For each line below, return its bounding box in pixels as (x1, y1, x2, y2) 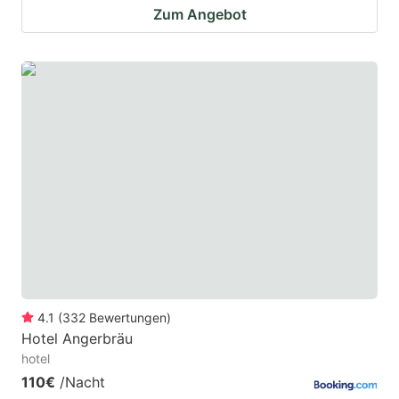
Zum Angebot (152, 5, 247, 24)
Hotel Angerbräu (21, 329, 133, 347)
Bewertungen (89, 309, 167, 325)
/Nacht (60, 372, 105, 391)
